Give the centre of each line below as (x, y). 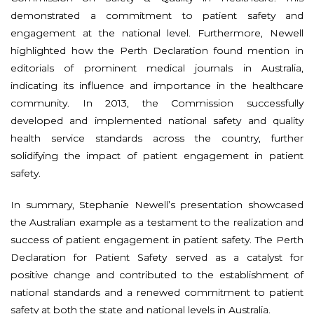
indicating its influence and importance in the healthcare (157, 85)
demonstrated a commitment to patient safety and (157, 15)
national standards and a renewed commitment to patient (157, 292)
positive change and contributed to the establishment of (157, 274)
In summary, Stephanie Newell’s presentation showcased (157, 204)
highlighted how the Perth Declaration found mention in (157, 50)
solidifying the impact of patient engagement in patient (157, 155)
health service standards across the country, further (157, 138)
